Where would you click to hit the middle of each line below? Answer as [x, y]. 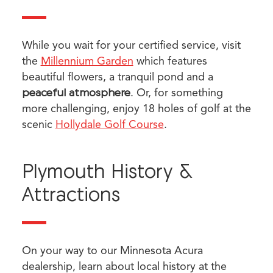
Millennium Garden [87, 61]
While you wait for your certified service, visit [131, 45]
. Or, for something [176, 93]
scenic [38, 124]
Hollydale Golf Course [109, 124]
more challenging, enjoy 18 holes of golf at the [136, 108]
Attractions [71, 194]
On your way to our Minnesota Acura [112, 250]
